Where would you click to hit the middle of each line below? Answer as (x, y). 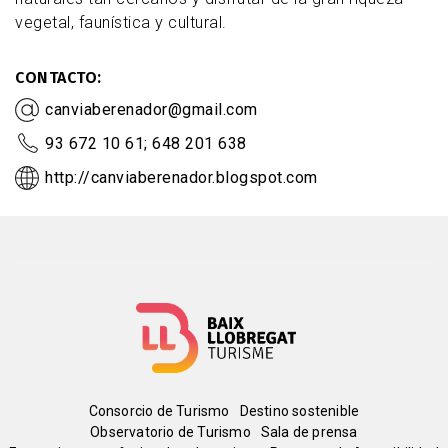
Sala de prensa (309, 432)
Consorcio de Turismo (159, 411)
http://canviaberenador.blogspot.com (181, 178)
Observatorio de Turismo (170, 432)
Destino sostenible (299, 411)
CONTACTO (56, 78)
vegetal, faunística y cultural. (121, 23)
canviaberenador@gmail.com (151, 110)
